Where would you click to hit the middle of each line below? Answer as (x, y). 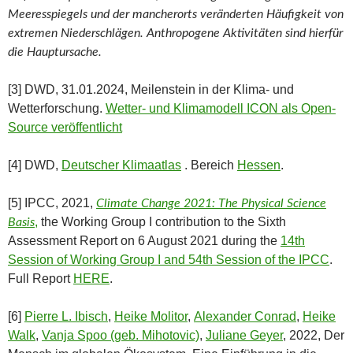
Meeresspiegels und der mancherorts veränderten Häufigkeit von (176, 14)
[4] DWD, (35, 165)
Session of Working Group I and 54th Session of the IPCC (169, 259)
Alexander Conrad (245, 316)
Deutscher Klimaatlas (121, 165)
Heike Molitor (151, 316)
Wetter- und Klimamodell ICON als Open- (221, 108)
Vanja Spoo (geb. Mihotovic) (121, 335)
